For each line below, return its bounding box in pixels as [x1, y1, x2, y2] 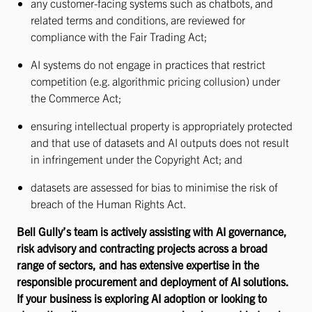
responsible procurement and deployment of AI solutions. [17, 274, 288, 288]
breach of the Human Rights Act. [31, 196, 186, 210]
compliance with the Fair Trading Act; [31, 29, 207, 43]
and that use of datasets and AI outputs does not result [31, 135, 289, 149]
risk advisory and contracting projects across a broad [17, 241, 267, 255]
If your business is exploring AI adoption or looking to [17, 291, 267, 305]
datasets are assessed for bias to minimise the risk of [31, 180, 278, 194]
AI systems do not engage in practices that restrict [31, 57, 265, 71]
